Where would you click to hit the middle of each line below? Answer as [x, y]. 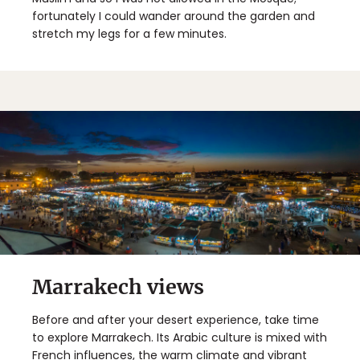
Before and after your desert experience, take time [176, 319]
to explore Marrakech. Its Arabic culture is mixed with [180, 337]
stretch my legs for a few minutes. [129, 33]
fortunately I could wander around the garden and [174, 16]
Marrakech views [118, 286]
